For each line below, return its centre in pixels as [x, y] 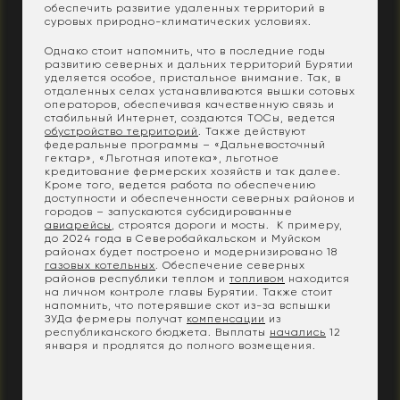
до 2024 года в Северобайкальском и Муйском [183, 238]
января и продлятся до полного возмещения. [182, 345]
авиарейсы [78, 225]
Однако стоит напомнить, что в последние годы [185, 50]
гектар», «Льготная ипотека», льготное [162, 158]
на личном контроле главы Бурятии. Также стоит [189, 292]
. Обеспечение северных [230, 265]
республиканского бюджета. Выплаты [157, 332]
